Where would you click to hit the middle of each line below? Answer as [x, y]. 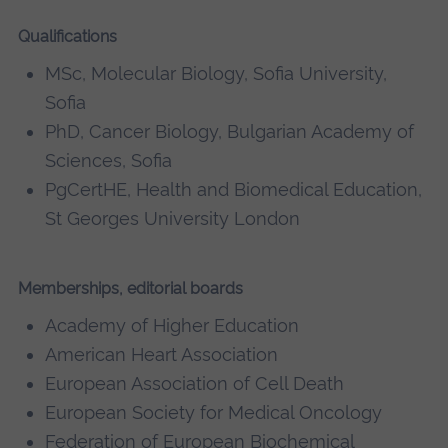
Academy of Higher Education [172, 326]
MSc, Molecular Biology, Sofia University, [216, 74]
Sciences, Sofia [109, 161]
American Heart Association [162, 355]
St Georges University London [173, 219]
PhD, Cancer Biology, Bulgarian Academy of [230, 132]
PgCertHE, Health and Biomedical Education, [234, 190]
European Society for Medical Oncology [214, 413]
